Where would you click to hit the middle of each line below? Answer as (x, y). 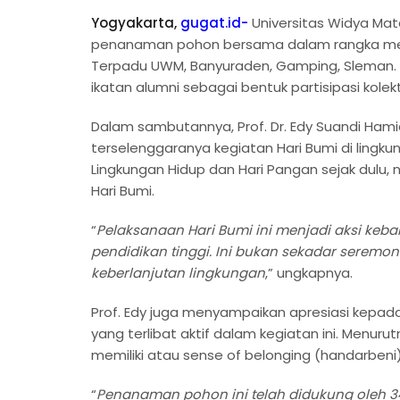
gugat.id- (214, 22)
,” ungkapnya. (309, 272)
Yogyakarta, (136, 22)
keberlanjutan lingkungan (178, 272)
